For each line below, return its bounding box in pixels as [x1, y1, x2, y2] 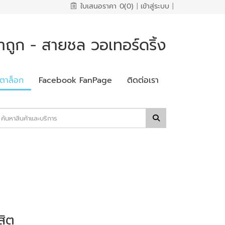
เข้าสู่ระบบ [141, 1, 169, 12]
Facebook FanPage [39, 74, 112, 86]
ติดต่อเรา [127, 74, 159, 86]
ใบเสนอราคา [80, 1, 117, 12]
